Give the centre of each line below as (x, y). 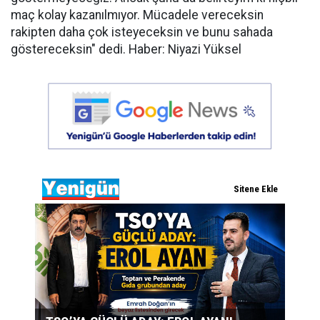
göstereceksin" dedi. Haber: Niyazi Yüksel (126, 49)
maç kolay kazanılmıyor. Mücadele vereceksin (137, 15)
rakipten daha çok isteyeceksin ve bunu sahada (142, 32)
